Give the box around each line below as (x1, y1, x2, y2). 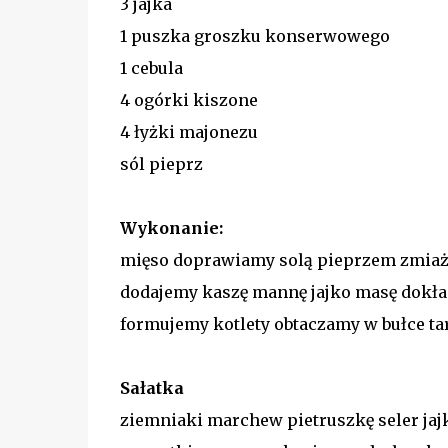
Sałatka (119, 377, 184, 398)
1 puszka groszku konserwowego (119, 25, 390, 46)
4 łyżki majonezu (119, 121, 258, 142)
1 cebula (119, 57, 183, 78)
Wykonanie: (119, 217, 223, 238)
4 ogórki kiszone (119, 89, 258, 110)
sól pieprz (119, 153, 203, 174)
